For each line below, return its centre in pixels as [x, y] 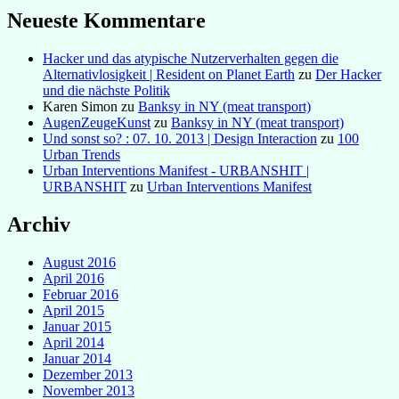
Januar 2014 [77, 359]
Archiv [39, 225]
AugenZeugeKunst [97, 123]
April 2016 [73, 279]
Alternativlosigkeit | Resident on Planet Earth [169, 75]
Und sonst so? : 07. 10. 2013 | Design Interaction [180, 139]
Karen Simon [80, 107]
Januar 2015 [77, 327]
